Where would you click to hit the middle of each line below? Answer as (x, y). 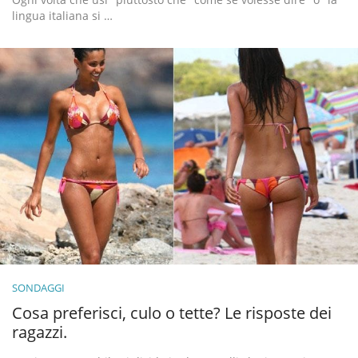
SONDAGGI (38, 287)
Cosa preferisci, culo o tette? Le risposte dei (172, 312)
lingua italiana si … (62, 16)
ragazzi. (40, 332)
